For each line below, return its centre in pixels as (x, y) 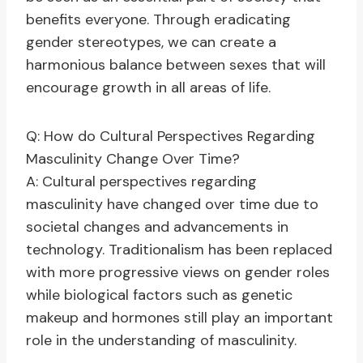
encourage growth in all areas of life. (148, 88)
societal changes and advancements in (157, 227)
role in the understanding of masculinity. (161, 341)
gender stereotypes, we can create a (151, 43)
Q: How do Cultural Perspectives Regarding (171, 137)
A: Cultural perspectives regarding (141, 182)
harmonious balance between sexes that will (176, 65)
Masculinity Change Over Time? (133, 159)
